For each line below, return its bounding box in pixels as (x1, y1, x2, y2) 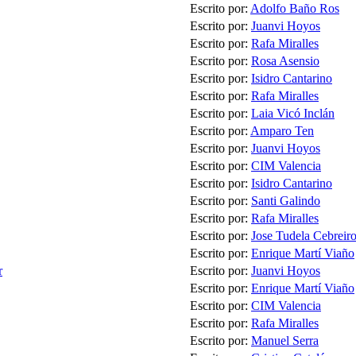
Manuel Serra (251, 334, 319, 348)
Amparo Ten (250, 124, 314, 138)
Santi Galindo (251, 194, 320, 208)
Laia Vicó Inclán (251, 106, 335, 121)
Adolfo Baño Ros (250, 2, 339, 16)
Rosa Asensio (251, 54, 319, 68)
